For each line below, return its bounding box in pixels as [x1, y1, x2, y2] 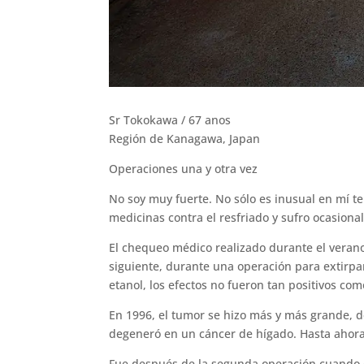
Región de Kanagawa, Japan [109, 131, 261, 147]
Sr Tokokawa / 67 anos [109, 112, 232, 128]
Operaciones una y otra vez [109, 161, 258, 177]
